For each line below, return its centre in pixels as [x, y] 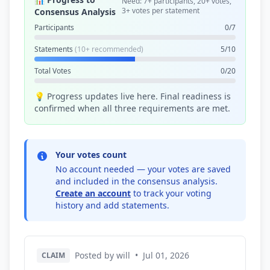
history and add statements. [112, 205]
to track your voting [171, 193]
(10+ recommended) [109, 49]
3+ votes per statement [160, 11]
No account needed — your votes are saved [143, 169]
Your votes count [91, 155]
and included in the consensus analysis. [137, 181]
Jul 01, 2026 [166, 255]
